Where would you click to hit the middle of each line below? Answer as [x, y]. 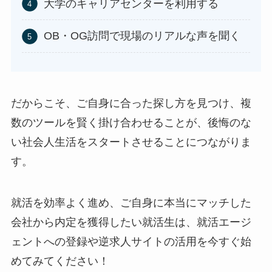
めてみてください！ [60, 261]
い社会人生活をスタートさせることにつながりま [131, 142]
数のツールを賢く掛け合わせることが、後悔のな [131, 123]
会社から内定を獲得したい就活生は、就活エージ [131, 222]
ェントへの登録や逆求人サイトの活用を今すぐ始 [131, 241]
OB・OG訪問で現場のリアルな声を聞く [142, 36]
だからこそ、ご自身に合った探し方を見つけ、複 [131, 103]
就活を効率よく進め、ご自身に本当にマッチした [131, 202]
